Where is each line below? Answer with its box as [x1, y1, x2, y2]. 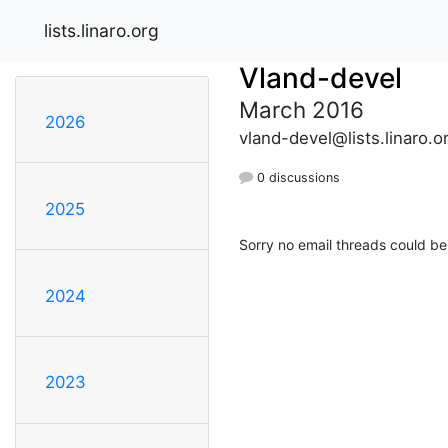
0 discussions [253, 169, 340, 185]
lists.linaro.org [44, 19, 159, 41]
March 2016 [239, 95, 364, 123]
